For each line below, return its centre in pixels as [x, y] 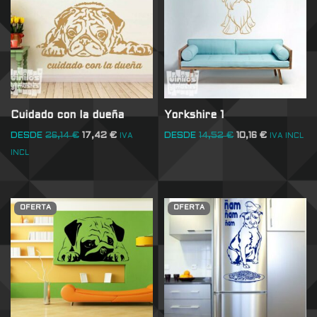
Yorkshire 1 [195, 115]
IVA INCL [287, 136]
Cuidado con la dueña [67, 115]
